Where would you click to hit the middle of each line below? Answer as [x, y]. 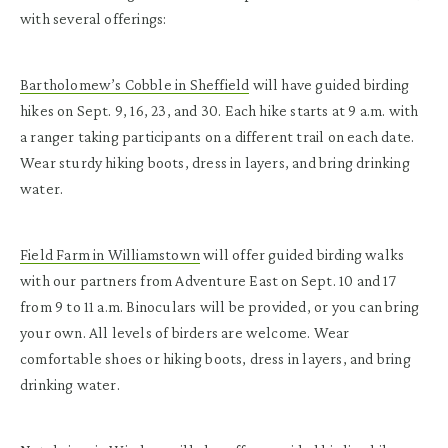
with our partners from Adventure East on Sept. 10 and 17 [208, 280]
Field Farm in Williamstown [110, 254]
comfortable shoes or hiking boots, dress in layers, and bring [215, 358]
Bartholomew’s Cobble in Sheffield [135, 84]
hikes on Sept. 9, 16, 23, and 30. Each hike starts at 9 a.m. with [219, 110]
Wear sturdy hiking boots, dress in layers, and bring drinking [215, 162]
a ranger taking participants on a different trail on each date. [217, 136]
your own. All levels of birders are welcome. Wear [185, 332]
